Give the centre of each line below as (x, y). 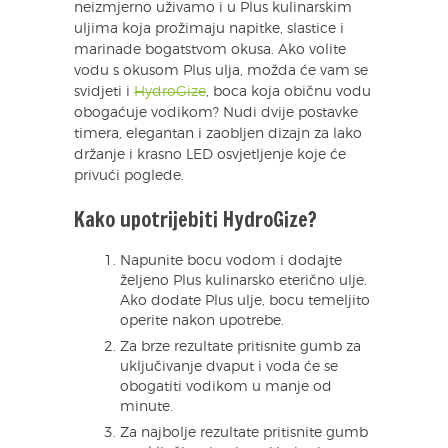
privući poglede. (129, 176)
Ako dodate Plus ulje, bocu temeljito (245, 301)
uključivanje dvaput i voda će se (229, 367)
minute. (146, 407)
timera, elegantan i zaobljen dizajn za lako (218, 134)
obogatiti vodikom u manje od (226, 387)
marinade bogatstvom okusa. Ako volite (210, 50)
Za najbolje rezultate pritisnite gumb (244, 433)
